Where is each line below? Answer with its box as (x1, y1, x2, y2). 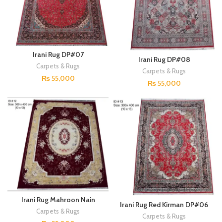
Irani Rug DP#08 (138, 55, 190, 64)
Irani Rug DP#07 (32, 50, 84, 59)
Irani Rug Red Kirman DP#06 (120, 200, 208, 210)
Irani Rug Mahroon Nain (21, 195, 95, 205)
